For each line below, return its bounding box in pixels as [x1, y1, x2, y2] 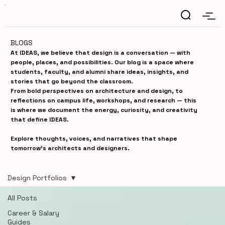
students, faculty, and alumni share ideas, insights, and [10, 67, 188, 76]
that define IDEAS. [10, 115, 69, 124]
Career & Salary [8, 208, 59, 217]
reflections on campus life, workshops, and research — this [10, 96, 196, 104]
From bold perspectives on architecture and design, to [10, 86, 183, 95]
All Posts [8, 193, 37, 202]
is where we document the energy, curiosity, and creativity [10, 105, 197, 114]
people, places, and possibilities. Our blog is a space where [10, 58, 194, 66]
